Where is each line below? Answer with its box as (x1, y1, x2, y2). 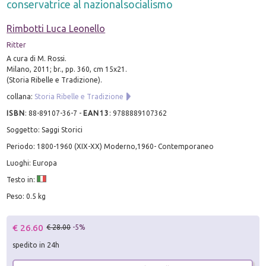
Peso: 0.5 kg (7, 192, 46, 200)
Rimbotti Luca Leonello (7, 23, 106, 34)
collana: (7, 92, 35, 100)
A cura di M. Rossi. (7, 54, 67, 62)
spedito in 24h (12, 241, 60, 249)
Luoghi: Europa (7, 159, 58, 167)
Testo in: (7, 175, 37, 183)
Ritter (7, 40, 27, 49)
